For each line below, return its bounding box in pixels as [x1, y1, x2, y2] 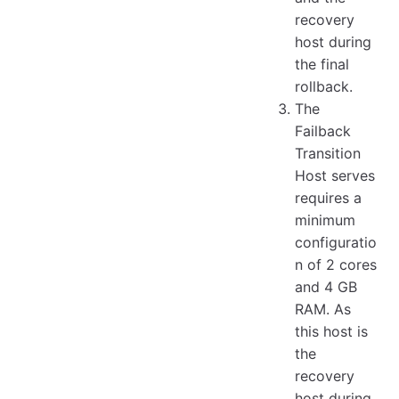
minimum [295, 210, 356, 229]
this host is [295, 322, 369, 340]
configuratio [295, 232, 378, 251]
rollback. [295, 77, 354, 95]
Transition [295, 143, 362, 162]
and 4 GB [295, 277, 358, 296]
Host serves [295, 166, 376, 184]
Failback [295, 121, 352, 140]
